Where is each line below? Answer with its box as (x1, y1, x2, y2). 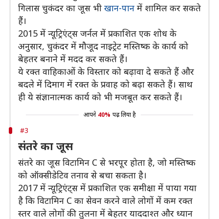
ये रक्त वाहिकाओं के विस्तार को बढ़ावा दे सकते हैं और (18, 66, 194, 77)
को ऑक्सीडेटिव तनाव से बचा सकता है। (18, 169, 147, 181)
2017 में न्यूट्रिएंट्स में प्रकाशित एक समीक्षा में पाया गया (18, 182, 197, 194)
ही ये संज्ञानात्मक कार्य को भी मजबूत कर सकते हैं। (18, 91, 182, 103)
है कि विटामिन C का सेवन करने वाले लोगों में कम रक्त (18, 195, 193, 206)
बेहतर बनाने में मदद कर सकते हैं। (18, 53, 128, 65)
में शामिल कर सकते (134, 2, 201, 14)
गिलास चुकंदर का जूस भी (18, 2, 104, 14)
